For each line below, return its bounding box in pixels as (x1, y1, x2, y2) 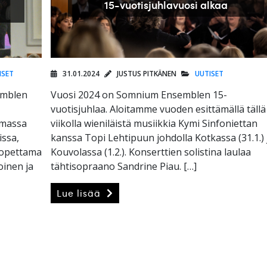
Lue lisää (57, 187, 104, 200)
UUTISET (195, 69, 224, 79)
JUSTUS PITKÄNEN (115, 69, 177, 79)
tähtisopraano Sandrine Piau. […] (51, 160, 197, 173)
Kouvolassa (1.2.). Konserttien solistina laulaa (51, 145, 252, 159)
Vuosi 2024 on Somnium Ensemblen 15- (51, 88, 228, 102)
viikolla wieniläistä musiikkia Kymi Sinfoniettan (51, 117, 258, 131)
